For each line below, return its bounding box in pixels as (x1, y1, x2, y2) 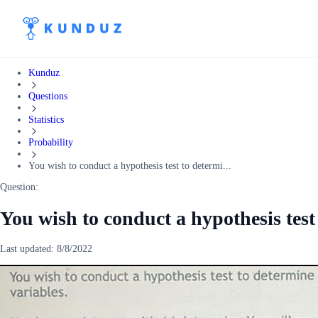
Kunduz (28, 67, 60, 78)
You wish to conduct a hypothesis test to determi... (28, 160, 231, 172)
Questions (28, 90, 67, 102)
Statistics (28, 114, 64, 125)
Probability (28, 137, 73, 148)
